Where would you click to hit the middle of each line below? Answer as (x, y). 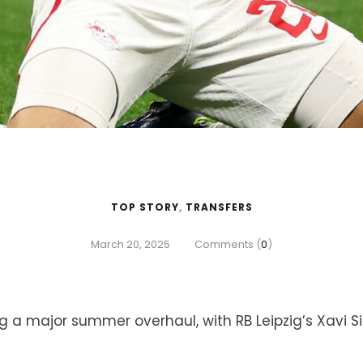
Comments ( (228, 244)
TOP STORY (145, 207)
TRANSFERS (219, 207)
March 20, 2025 (130, 244)
